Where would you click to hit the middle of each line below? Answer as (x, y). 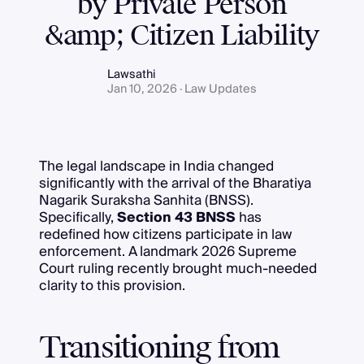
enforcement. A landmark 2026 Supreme (167, 251)
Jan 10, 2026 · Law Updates (182, 89)
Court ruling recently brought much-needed (178, 268)
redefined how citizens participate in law (165, 234)
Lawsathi (132, 75)
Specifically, (78, 217)
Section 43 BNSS (176, 217)
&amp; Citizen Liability (182, 37)
